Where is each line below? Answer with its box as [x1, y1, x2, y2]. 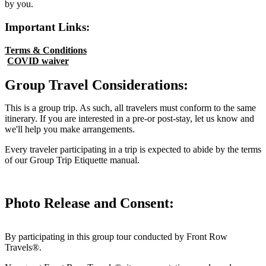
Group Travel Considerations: [5, 77, 188, 93]
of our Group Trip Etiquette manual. [5, 154, 142, 165]
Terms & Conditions [5, 45, 87, 55]
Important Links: [5, 21, 90, 34]
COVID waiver [7, 55, 69, 66]
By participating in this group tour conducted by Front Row [5, 231, 227, 242]
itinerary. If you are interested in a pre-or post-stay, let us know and [5, 113, 254, 123]
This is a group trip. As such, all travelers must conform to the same [5, 102, 256, 113]
